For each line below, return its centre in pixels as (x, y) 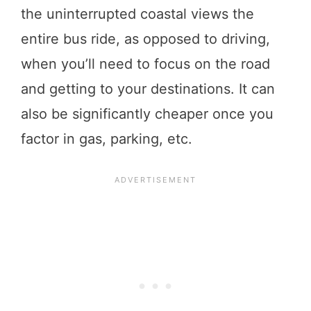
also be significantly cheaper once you (147, 114)
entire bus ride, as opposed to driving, (145, 39)
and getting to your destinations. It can (148, 89)
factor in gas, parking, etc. (107, 138)
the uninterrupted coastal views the (137, 14)
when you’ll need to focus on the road (145, 64)
